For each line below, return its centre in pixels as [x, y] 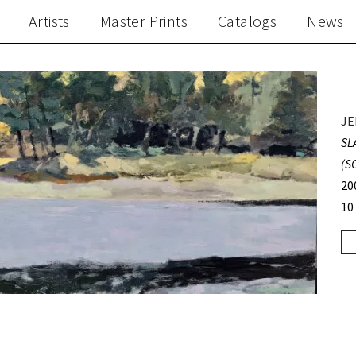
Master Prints [143, 21]
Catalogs [247, 21]
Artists [49, 21]
